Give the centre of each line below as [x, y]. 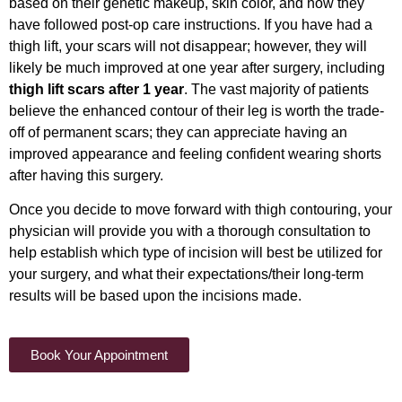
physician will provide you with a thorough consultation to [190, 232]
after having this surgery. [86, 175]
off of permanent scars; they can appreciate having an [178, 132]
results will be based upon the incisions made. [155, 296]
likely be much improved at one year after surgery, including [197, 67]
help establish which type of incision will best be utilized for [196, 253]
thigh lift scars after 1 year [96, 89]
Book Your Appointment [99, 355]
